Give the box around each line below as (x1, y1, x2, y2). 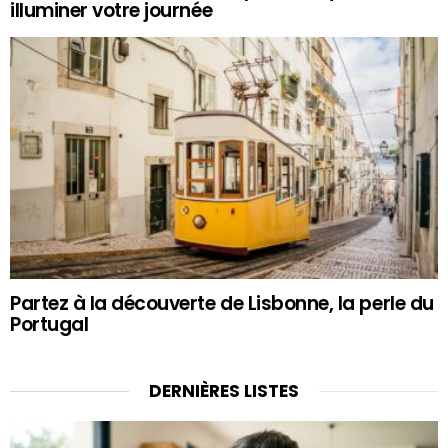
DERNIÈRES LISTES (149, 378, 299, 403)
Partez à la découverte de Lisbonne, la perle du (10, 289, 434, 317)
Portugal (10, 310, 89, 338)
